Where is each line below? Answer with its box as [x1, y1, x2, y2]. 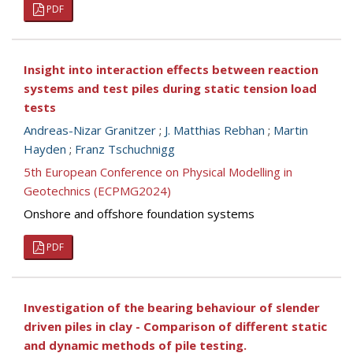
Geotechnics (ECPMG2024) [24, 183, 171, 199]
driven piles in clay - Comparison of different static [24, 318, 327, 334]
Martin [273, 122, 308, 138]
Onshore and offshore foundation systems [24, 206, 255, 221]
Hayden [24, 141, 66, 157]
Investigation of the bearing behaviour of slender [24, 299, 320, 315]
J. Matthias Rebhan [165, 122, 265, 138]
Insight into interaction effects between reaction [24, 61, 318, 77]
